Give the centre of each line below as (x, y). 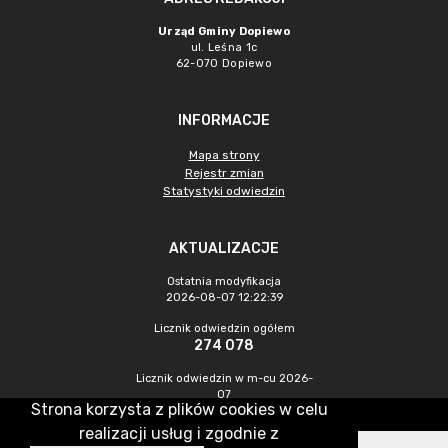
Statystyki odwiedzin (224, 191)
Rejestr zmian (224, 173)
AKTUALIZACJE (224, 248)
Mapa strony (224, 155)
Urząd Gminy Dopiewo (224, 31)
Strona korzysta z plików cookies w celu (179, 409)
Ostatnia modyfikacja (224, 281)
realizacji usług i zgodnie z (179, 433)
